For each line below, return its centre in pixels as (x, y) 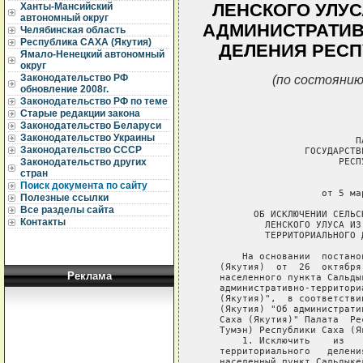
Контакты (43, 222)
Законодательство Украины (88, 138)
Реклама (89, 276)
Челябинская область (73, 30)
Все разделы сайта (67, 210)
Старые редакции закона (80, 113)
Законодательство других (83, 162)
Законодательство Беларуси (91, 126)
